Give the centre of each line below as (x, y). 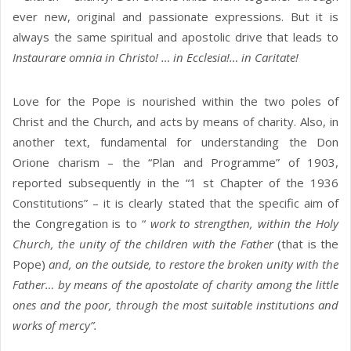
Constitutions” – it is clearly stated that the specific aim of (175, 203)
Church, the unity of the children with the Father (145, 244)
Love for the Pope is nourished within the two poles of (175, 101)
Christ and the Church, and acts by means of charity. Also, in (175, 122)
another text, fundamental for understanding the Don (175, 142)
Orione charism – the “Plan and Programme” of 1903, (175, 163)
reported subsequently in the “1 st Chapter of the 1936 (175, 183)
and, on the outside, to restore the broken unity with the (194, 264)
